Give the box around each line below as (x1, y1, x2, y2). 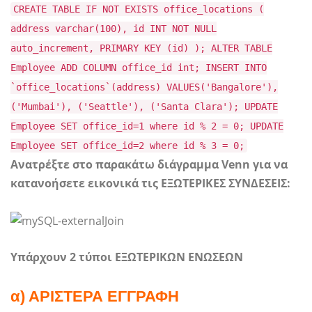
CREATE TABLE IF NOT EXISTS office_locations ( (13, 3, 264, 15)
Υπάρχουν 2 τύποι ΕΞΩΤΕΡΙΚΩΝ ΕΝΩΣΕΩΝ (10, 249, 243, 265)
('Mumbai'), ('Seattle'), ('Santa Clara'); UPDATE (10, 101, 278, 113)
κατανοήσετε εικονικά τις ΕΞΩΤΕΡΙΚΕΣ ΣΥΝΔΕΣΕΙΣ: (10, 175, 290, 192)
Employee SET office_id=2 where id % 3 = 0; (10, 140, 244, 152)
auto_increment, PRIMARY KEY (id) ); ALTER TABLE (10, 42, 272, 54)
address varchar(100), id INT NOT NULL (10, 23, 217, 35)
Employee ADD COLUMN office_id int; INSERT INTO (10, 62, 267, 74)
